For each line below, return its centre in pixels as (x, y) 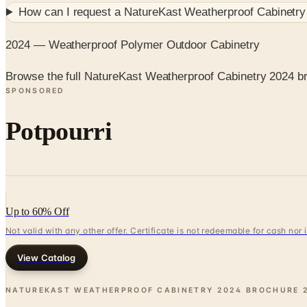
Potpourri (59, 131)
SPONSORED (35, 91)
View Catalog (47, 257)
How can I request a (71, 12)
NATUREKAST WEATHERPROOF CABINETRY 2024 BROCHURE (152, 290)
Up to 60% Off (37, 211)
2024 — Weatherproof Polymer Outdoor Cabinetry (133, 45)
